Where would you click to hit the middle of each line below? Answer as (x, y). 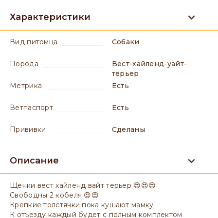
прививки (31, 129)
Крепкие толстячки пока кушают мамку (82, 205)
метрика (29, 86)
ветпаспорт (34, 108)
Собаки (128, 42)
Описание (34, 161)
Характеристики (50, 17)
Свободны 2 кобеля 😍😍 (54, 195)
